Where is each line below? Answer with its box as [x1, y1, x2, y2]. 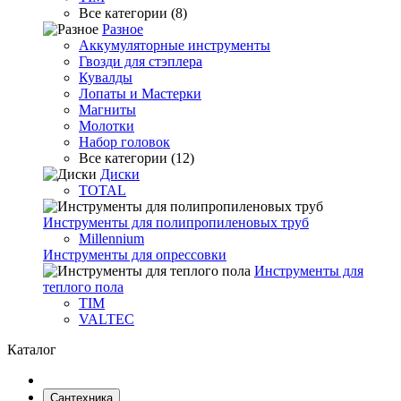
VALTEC [79, 311, 134, 327]
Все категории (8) [79, 5, 187, 21]
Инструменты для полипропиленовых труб [43, 215, 309, 230]
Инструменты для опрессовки [43, 247, 226, 262]
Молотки [79, 118, 134, 133]
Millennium [79, 231, 144, 246]
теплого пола [43, 279, 124, 294]
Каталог [7, 342, 56, 357]
